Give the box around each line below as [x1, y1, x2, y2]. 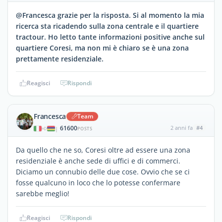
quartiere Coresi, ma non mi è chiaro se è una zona [16, 43, 189, 53]
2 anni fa [170, 124, 193, 131]
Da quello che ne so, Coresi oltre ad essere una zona [16, 145, 190, 155]
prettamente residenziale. [16, 54, 104, 63]
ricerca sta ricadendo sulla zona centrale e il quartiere [16, 21, 199, 31]
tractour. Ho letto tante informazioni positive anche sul [16, 32, 205, 42]
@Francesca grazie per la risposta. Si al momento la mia [16, 10, 204, 20]
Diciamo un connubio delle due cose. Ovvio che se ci [16, 167, 190, 176]
